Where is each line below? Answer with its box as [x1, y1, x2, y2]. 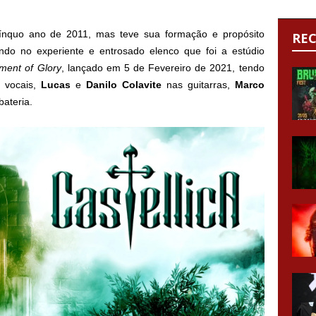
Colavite [121, 79, 162, 90]
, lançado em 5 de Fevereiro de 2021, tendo [61, 62, 265, 73]
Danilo [85, 79, 117, 90]
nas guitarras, [161, 79, 235, 90]
